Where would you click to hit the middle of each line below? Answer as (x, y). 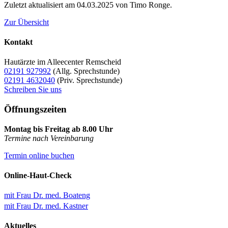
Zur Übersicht (26, 22)
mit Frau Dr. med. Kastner (46, 206)
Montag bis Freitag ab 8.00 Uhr (59, 129)
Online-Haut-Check (38, 175)
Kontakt (18, 42)
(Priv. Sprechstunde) (89, 80)
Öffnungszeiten (35, 109)
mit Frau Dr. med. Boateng (47, 195)
